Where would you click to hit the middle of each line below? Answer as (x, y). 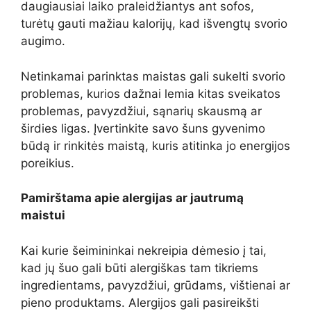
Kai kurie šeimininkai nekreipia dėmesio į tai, (144, 250)
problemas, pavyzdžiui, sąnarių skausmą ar (141, 111)
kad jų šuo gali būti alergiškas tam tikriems (140, 268)
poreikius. (48, 163)
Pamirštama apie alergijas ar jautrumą (132, 198)
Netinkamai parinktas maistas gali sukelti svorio (153, 76)
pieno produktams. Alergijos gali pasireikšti (140, 302)
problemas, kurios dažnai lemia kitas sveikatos (151, 93)
